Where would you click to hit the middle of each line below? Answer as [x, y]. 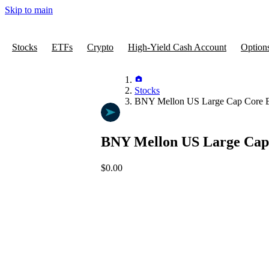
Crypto [100, 47]
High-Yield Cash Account [177, 47]
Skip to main [29, 10]
